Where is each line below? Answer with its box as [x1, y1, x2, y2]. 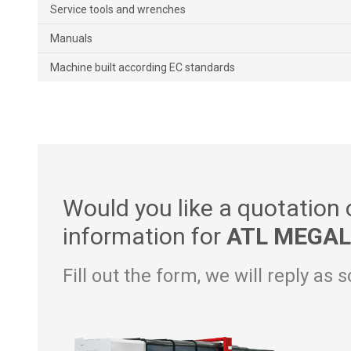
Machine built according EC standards [50, 60, 235, 74]
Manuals [50, 31, 92, 45]
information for [63, 222, 226, 250]
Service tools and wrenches [50, 2, 186, 16]
